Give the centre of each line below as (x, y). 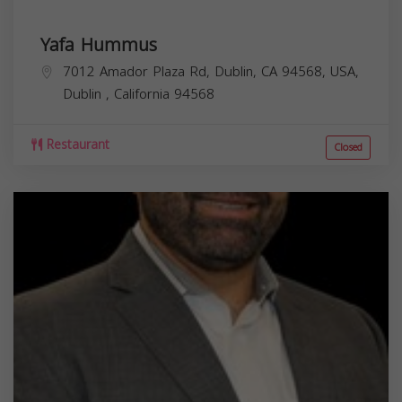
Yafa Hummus (99, 44)
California (144, 94)
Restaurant (76, 144)
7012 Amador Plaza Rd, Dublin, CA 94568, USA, (211, 71)
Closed (348, 147)
